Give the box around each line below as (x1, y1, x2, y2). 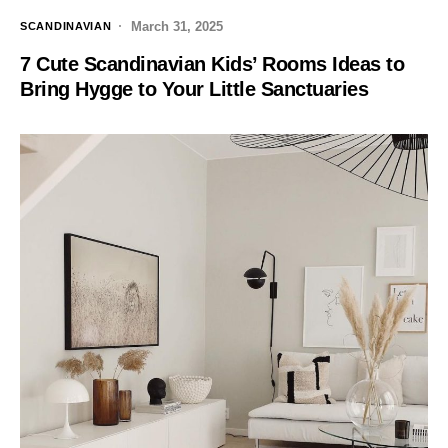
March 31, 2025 (131, 18, 224, 34)
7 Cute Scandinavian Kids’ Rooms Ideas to (20, 52, 404, 75)
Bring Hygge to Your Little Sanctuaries (20, 77, 368, 100)
